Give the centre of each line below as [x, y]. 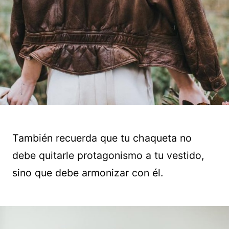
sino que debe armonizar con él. [88, 173]
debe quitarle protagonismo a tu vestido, [108, 156]
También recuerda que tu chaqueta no [102, 138]
